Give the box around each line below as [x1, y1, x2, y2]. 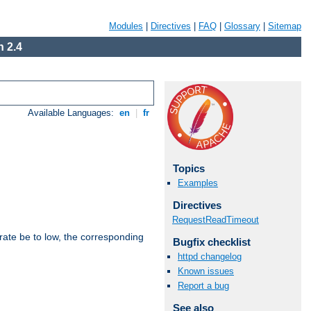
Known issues [178, 266, 234, 277]
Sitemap [268, 21, 301, 31]
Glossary [224, 21, 260, 31]
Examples [178, 178, 218, 189]
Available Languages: [28, 108, 117, 119]
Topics [172, 162, 205, 174]
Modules [109, 21, 143, 31]
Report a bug [178, 280, 229, 292]
